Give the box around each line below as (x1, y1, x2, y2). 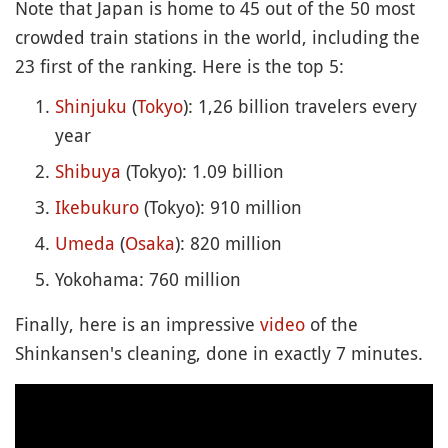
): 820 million (175, 231, 282, 255)
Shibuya (55, 159, 121, 183)
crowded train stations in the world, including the (15, 25, 420, 49)
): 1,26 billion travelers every (183, 94, 417, 118)
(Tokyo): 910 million (139, 195, 302, 219)
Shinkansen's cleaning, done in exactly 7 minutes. (15, 341, 423, 365)
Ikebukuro (55, 195, 139, 219)
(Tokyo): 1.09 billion (121, 159, 284, 183)
